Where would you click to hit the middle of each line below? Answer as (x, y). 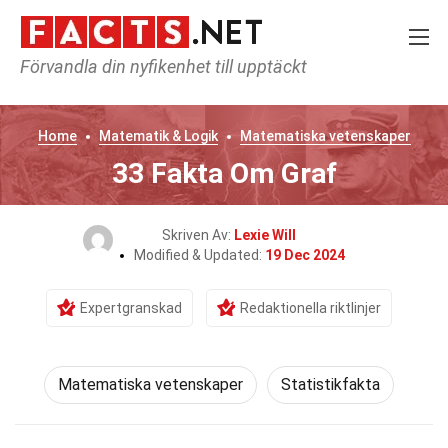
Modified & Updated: (199, 255)
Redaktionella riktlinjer (310, 308)
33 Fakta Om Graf (224, 173)
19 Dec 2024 (304, 255)
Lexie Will (265, 235)
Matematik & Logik (158, 136)
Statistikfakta (330, 384)
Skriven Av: (198, 235)
